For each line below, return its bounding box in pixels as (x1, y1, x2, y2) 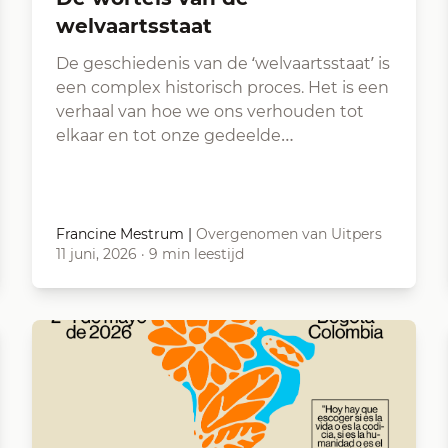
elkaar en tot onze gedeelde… (56, 126, 294, 145)
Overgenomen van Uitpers (196, 225, 382, 243)
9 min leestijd (149, 245, 244, 263)
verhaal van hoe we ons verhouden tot (56, 102, 364, 121)
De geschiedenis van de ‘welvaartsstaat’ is (56, 54, 390, 73)
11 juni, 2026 (56, 245, 137, 263)
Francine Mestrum (56, 225, 184, 243)
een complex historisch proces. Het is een (56, 78, 389, 97)
